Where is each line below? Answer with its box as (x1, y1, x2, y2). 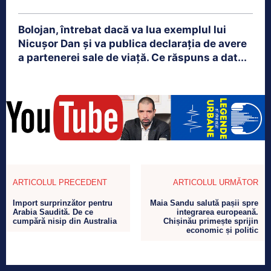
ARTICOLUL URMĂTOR (172, 178, 258, 188)
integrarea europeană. (176, 207, 258, 217)
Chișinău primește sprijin (163, 217, 258, 226)
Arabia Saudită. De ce (13, 207, 93, 217)
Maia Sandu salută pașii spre (149, 198, 258, 208)
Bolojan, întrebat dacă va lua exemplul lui (18, 23, 226, 36)
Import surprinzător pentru (13, 198, 113, 208)
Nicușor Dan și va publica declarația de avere (18, 37, 247, 50)
